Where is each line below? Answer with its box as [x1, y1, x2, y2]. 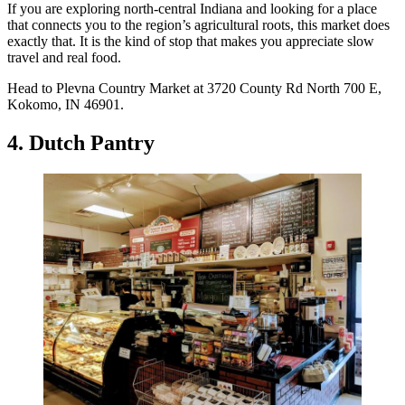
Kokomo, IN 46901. [7, 97, 124, 113]
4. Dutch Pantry [7, 131, 155, 155]
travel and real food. [7, 50, 121, 66]
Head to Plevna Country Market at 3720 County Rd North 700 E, [7, 80, 381, 97]
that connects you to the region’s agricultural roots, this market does [7, 17, 390, 33]
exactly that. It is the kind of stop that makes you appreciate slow [7, 33, 374, 50]
